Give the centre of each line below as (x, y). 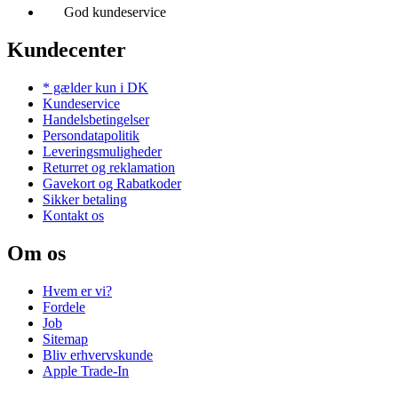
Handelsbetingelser (96, 119)
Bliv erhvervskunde (98, 354)
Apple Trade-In (86, 370)
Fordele (64, 306)
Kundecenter (67, 49)
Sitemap (65, 338)
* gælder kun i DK (96, 87)
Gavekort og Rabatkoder (112, 183)
